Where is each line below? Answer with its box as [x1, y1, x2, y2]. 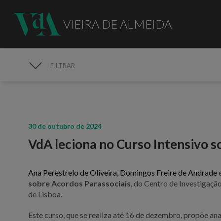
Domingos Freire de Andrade [120, 167, 218, 177]
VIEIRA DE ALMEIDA [63, 16, 172, 31]
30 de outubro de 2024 [28, 121, 102, 130]
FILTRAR [50, 62, 75, 70]
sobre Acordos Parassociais [28, 178, 131, 188]
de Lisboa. [28, 189, 63, 199]
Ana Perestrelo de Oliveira [28, 167, 117, 177]
